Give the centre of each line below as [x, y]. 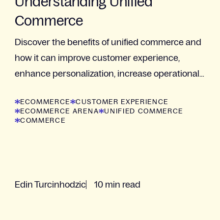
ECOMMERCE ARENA [60, 111]
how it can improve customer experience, [97, 58]
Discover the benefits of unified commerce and [108, 42]
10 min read [117, 185]
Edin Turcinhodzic [50, 185]
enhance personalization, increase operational [107, 74]
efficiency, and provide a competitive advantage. [110, 90]
